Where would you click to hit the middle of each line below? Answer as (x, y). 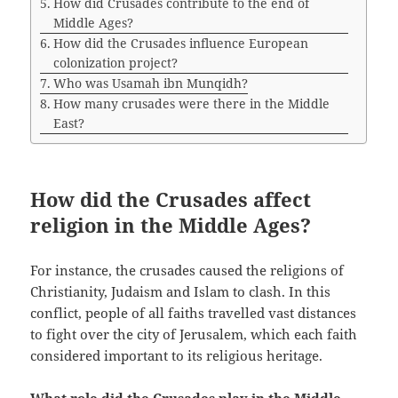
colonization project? (116, 63)
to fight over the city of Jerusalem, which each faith (194, 334)
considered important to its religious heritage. (177, 356)
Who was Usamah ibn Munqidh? (151, 84)
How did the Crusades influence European (181, 44)
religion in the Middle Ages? (171, 225)
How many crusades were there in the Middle (192, 104)
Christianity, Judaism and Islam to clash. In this (181, 292)
